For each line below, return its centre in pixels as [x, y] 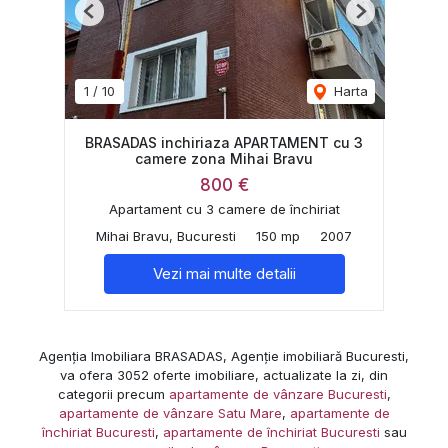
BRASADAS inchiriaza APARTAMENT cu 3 [224, 142]
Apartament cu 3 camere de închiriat [224, 208]
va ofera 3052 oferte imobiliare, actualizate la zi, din [224, 374]
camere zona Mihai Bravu [224, 158]
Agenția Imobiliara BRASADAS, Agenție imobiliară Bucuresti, [224, 355]
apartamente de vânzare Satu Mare [170, 412]
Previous [115, 18]
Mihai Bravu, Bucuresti [166, 235]
